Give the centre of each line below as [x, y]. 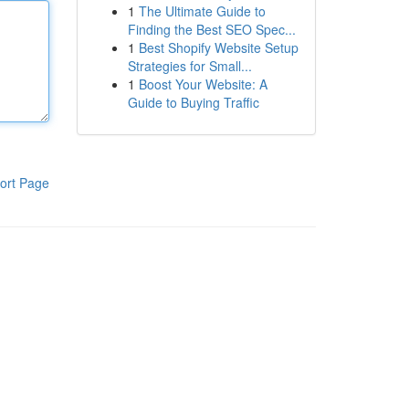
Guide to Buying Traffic [193, 102]
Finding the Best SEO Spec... [211, 29]
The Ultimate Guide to [202, 11]
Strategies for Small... [189, 66]
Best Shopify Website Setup [218, 47]
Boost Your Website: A [203, 84]
